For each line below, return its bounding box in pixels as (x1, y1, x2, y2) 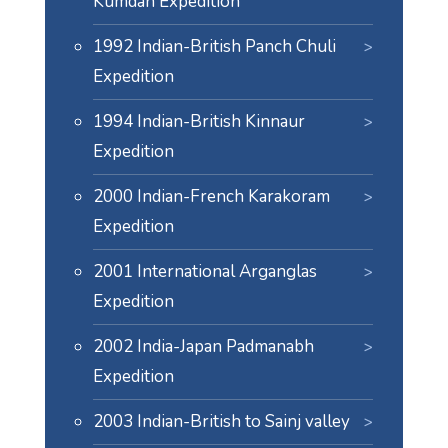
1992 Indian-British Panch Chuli (92, 35, 336, 59)
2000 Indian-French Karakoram (92, 185, 330, 209)
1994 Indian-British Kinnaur (92, 110, 305, 134)
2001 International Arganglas (92, 260, 317, 284)
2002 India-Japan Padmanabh (92, 335, 314, 359)
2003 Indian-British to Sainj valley (92, 410, 350, 434)
